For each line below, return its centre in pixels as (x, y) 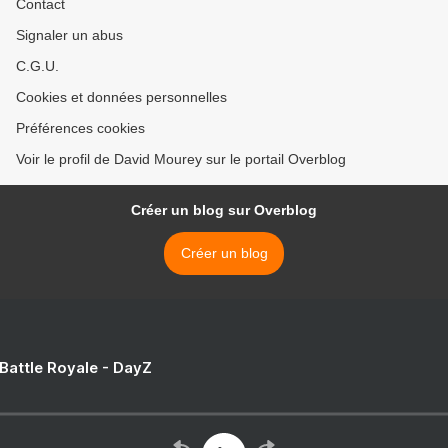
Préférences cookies (80, 128)
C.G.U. (37, 66)
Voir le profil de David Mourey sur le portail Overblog (181, 159)
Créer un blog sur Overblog (224, 210)
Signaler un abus (69, 35)
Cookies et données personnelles (121, 97)
